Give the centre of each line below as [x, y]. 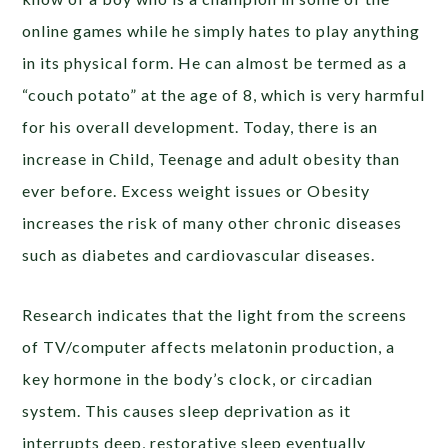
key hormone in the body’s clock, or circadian [198, 378]
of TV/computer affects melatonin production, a [209, 346]
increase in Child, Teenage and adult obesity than [211, 158]
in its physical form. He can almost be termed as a [215, 62]
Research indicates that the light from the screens [215, 314]
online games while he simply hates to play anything [221, 30]
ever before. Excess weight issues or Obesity [196, 190]
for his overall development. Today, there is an [200, 126]
